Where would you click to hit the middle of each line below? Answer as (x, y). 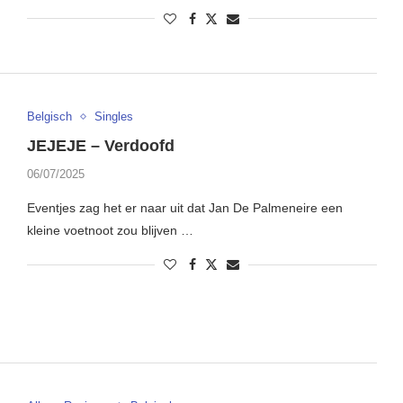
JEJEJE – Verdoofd (100, 146)
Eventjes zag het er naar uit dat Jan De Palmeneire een (184, 208)
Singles (113, 117)
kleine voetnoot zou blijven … (110, 231)
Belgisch (49, 117)
